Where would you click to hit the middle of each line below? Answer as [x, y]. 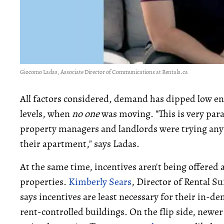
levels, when [46, 113]
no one [86, 113]
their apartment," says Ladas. [80, 143]
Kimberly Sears [100, 181]
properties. [44, 181]
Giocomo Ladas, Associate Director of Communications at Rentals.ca [104, 72]
